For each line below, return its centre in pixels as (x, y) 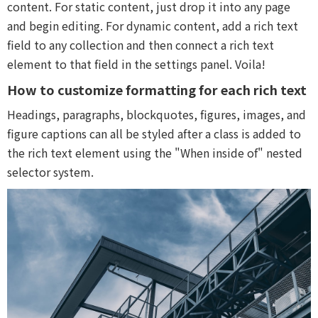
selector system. (50, 172)
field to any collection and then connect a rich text (141, 45)
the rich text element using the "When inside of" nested (155, 153)
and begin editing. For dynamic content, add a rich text (153, 26)
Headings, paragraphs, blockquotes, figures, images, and (157, 114)
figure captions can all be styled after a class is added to (154, 133)
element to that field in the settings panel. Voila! (136, 64)
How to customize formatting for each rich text (157, 89)
